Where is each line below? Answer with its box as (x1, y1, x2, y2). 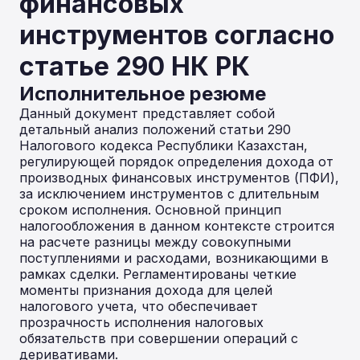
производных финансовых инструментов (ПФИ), (19, 170, 339, 186)
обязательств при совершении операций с (19, 330, 298, 346)
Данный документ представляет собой (19, 105, 275, 121)
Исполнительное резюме (19, 82, 266, 105)
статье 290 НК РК (19, 51, 250, 82)
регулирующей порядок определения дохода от (19, 153, 333, 170)
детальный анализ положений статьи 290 (19, 121, 291, 137)
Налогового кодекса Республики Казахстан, (19, 137, 308, 153)
